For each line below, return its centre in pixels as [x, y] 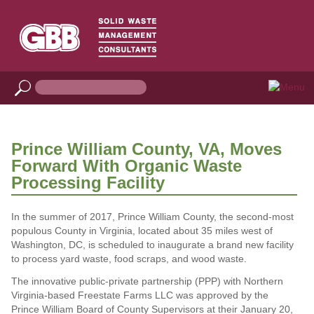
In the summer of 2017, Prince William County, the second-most [152, 216]
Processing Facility [88, 182]
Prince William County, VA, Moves [146, 149]
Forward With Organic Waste [126, 165]
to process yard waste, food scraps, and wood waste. [129, 258]
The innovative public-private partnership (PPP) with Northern [147, 281]
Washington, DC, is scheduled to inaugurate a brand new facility [152, 244]
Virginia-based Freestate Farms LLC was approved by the [139, 295]
